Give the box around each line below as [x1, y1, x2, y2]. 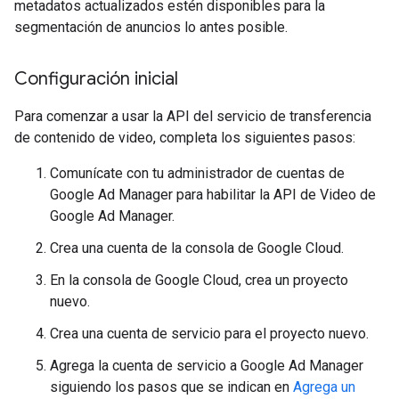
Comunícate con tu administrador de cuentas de [50, 165, 345, 182]
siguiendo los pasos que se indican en [50, 379, 293, 395]
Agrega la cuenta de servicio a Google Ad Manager [50, 357, 363, 374]
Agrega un [293, 379, 355, 395]
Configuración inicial [14, 68, 178, 90]
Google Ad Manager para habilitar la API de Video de [50, 186, 376, 203]
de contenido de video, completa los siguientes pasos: [14, 129, 355, 146]
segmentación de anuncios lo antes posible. [14, 19, 288, 36]
